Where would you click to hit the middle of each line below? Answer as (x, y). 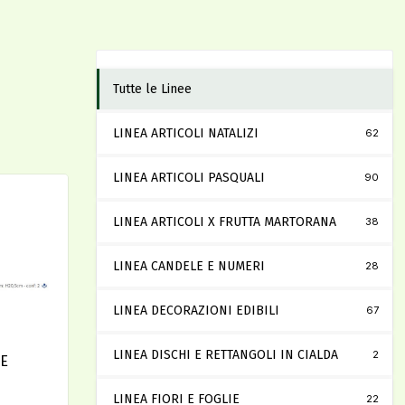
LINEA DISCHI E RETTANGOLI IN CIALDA (226, 355)
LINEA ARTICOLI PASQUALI (189, 178)
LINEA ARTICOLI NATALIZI (186, 134)
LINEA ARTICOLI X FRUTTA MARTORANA (225, 222)
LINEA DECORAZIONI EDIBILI (196, 311)
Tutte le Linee (152, 89)
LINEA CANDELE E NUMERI (189, 267)
